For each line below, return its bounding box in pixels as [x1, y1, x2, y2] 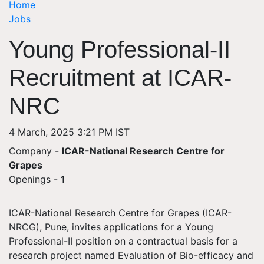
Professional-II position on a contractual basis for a [9, 235, 237, 247]
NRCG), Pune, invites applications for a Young [9, 221, 213, 233]
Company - [9, 145, 62, 157]
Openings [9, 173, 51, 185]
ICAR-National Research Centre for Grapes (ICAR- [9, 207, 232, 219]
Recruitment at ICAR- [9, 65, 232, 91]
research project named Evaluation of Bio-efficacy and [9, 249, 253, 261]
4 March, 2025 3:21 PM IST [9, 126, 130, 138]
